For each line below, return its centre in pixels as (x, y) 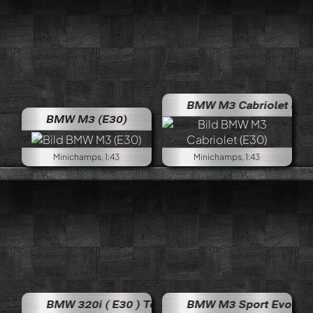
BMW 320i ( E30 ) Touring (90, 304)
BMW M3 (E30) (86, 119)
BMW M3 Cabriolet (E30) (228, 105)
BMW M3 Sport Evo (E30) (230, 304)
